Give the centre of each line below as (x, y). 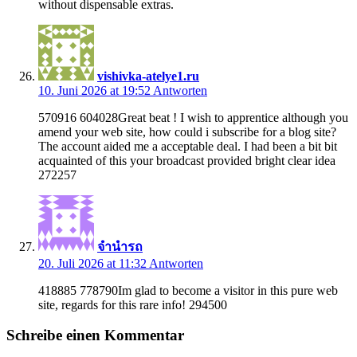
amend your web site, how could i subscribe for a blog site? (187, 131)
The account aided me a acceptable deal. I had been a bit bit (188, 146)
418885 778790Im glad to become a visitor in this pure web (188, 290)
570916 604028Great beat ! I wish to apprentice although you (193, 117)
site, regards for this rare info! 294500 (133, 304)
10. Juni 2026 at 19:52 (96, 90)
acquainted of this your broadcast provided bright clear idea (187, 160)
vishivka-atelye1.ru (148, 76)
